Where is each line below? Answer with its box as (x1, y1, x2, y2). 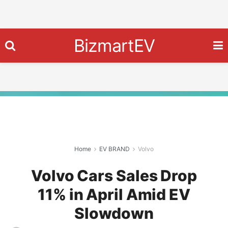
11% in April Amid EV (38, 185, 190, 204)
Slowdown (74, 204, 154, 222)
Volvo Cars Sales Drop (31, 166, 197, 185)
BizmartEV (73, 35, 155, 56)
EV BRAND (99, 145, 130, 153)
